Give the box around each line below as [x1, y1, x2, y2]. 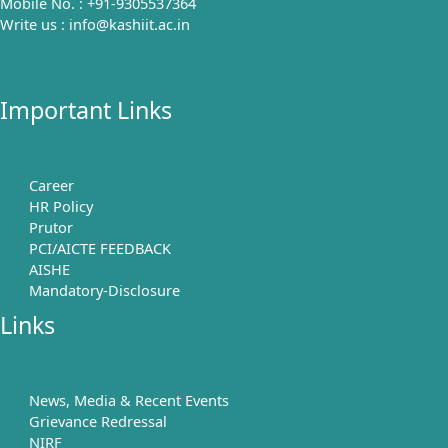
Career [29, 174, 75, 195]
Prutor [29, 216, 74, 237]
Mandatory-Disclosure [29, 279, 181, 300]
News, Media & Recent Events [29, 390, 230, 410]
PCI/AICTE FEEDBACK [29, 237, 172, 258]
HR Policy [29, 195, 94, 216]
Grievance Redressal [29, 411, 168, 431]
